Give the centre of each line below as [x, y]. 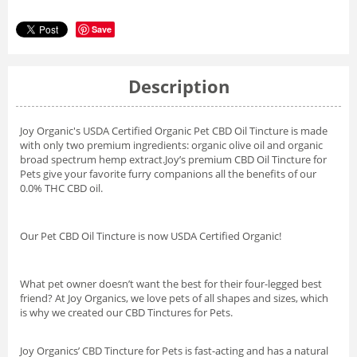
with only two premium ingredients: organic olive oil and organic [171, 145]
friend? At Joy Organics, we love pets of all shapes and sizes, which [174, 298]
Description [178, 86]
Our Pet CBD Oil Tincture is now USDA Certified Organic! [151, 236]
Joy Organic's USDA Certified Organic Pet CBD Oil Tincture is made [174, 131]
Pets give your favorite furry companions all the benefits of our [168, 174]
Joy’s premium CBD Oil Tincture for [246, 160]
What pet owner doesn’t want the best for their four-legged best [171, 284]
